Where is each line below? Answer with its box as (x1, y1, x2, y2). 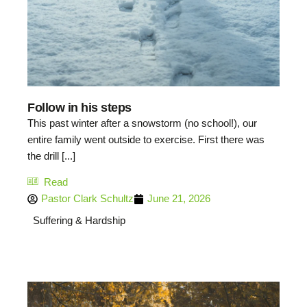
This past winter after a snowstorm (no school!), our (27, 116, 257, 129)
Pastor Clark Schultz (41, 193, 134, 205)
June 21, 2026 (147, 193, 210, 205)
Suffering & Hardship (32, 214, 125, 226)
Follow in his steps (27, 100, 132, 114)
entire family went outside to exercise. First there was (27, 133, 265, 145)
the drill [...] (27, 149, 75, 162)
